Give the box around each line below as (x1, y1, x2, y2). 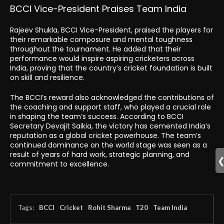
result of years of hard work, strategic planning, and (10, 149, 189, 160)
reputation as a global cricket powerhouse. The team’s (10, 130, 201, 141)
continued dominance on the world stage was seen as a (10, 140, 207, 150)
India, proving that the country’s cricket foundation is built (10, 63, 212, 73)
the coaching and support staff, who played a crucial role (10, 102, 211, 112)
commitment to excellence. (10, 159, 109, 169)
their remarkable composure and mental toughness (10, 34, 192, 45)
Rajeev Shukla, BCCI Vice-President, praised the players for (10, 25, 213, 35)
